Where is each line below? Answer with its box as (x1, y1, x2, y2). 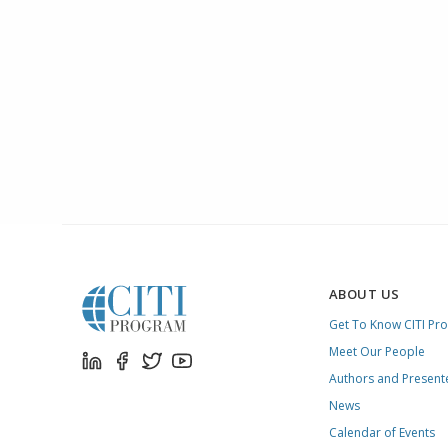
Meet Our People (328, 343, 425, 360)
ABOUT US (328, 285, 400, 303)
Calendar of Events (328, 424, 435, 441)
